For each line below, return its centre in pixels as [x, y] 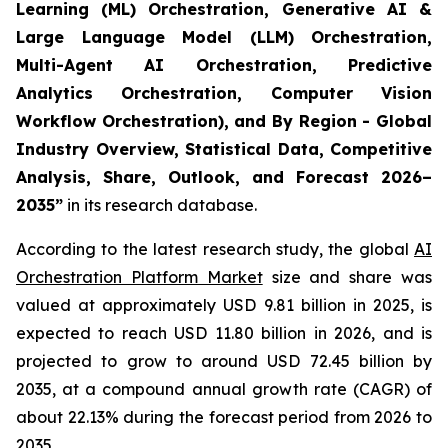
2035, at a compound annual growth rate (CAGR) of [224, 389]
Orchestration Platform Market [139, 277]
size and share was [347, 277]
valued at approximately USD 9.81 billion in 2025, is [224, 305]
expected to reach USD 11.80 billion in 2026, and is [224, 333]
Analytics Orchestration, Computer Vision [224, 93]
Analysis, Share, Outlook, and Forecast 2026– [224, 177]
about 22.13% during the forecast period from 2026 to [224, 417]
